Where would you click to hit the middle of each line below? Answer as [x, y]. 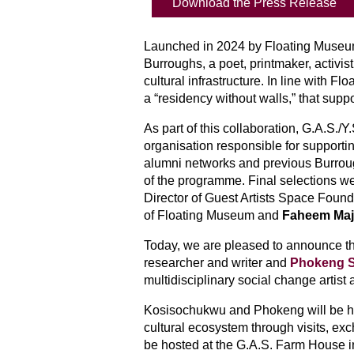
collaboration [259, 128]
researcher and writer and [217, 263]
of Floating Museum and [213, 215]
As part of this [183, 128]
